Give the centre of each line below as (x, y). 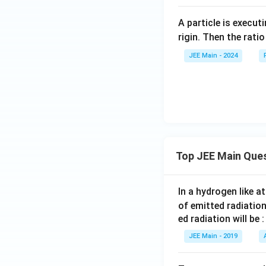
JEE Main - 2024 (213, 56)
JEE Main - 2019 (213, 236)
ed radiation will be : (221, 219)
